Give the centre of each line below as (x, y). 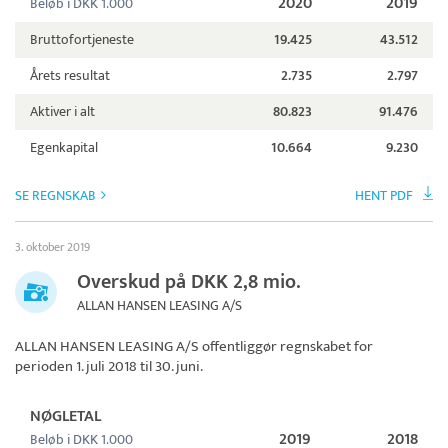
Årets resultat (70, 76)
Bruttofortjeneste (82, 40)
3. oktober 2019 (52, 247)
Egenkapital (64, 148)
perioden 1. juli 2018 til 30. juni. (109, 367)
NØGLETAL (65, 417)
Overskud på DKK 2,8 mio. (189, 282)
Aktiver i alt (62, 112)
